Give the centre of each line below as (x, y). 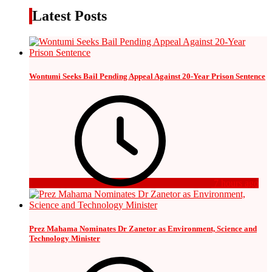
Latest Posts (70, 16)
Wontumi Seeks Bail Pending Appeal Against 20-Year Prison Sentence (147, 76)
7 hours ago (235, 183)
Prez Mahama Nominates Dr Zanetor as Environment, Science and (143, 228)
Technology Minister (65, 238)
